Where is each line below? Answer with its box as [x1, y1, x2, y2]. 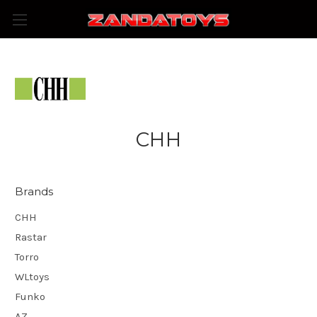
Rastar [15, 230, 47, 243]
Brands [15, 185, 54, 198]
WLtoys [15, 270, 50, 283]
